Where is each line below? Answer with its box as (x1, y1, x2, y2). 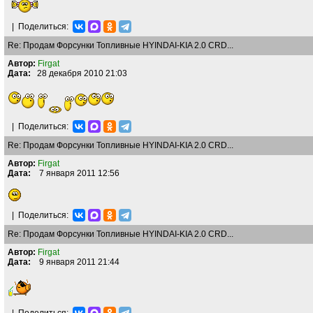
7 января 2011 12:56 (31, 168, 119, 178)
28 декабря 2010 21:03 (31, 68, 127, 78)
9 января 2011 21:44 (31, 257, 119, 267)
